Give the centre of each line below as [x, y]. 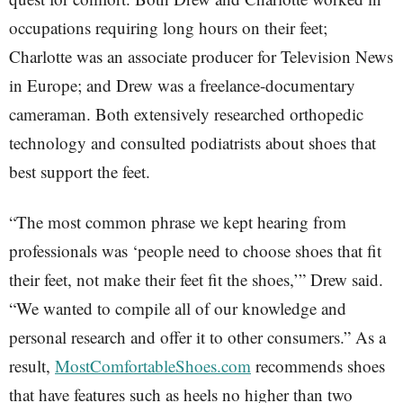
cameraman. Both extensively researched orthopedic [186, 114]
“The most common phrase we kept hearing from [178, 222]
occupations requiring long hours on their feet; [168, 27]
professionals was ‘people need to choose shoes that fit [195, 251]
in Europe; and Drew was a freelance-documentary [182, 85]
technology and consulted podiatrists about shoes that [193, 143]
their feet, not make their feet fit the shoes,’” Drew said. [196, 279]
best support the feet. [80, 171]
